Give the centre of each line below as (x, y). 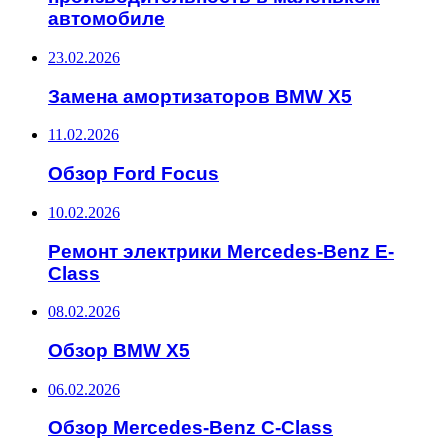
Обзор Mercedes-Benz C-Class (190, 428)
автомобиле (106, 19)
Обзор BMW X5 (119, 350)
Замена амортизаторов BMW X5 (200, 96)
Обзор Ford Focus (133, 174)
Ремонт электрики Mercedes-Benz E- (221, 251)
